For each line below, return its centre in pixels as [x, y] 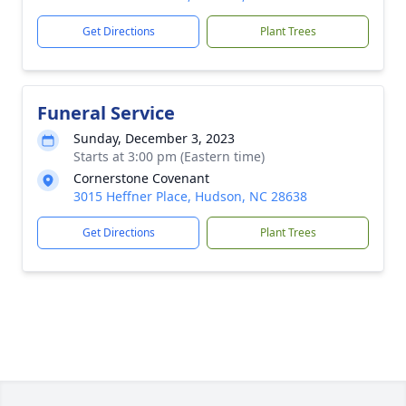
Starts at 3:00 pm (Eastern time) [169, 156]
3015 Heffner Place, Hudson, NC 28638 [190, 196]
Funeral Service [106, 113]
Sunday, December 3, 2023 [154, 138]
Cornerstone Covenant [141, 178]
